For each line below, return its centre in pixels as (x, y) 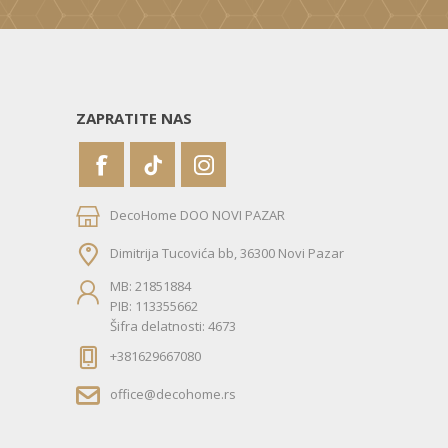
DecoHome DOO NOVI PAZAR (197, 215)
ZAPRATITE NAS (134, 118)
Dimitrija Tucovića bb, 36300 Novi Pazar (227, 253)
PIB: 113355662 (154, 306)
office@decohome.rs (173, 394)
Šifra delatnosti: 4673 (173, 326)
